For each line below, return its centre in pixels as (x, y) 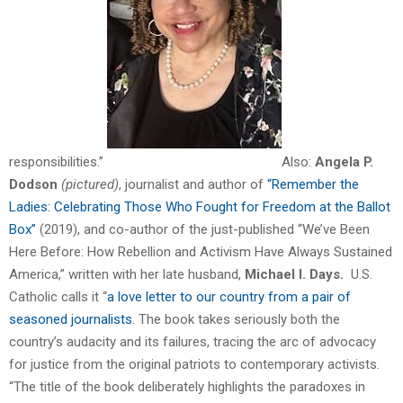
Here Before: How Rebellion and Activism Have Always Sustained (201, 251)
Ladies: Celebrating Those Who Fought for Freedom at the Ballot (200, 206)
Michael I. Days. (294, 274)
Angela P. (342, 161)
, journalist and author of (193, 184)
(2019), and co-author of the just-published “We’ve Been (203, 229)
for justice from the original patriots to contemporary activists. (194, 364)
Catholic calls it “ (58, 296)
